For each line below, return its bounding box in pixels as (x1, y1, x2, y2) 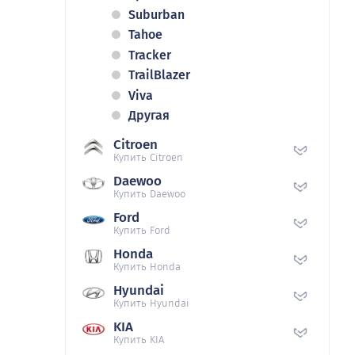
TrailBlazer (128, 67, 190, 83)
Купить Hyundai (113, 296, 189, 309)
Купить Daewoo (113, 187, 185, 200)
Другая (128, 107, 170, 123)
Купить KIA (113, 333, 164, 345)
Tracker (128, 47, 171, 63)
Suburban (128, 6, 185, 22)
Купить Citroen (113, 151, 183, 163)
